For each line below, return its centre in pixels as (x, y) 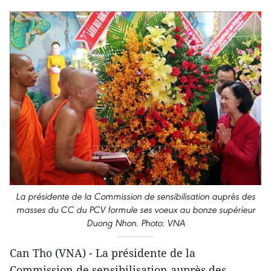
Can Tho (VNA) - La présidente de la (103, 253)
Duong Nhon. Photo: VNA (135, 223)
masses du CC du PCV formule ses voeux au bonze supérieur (135, 209)
